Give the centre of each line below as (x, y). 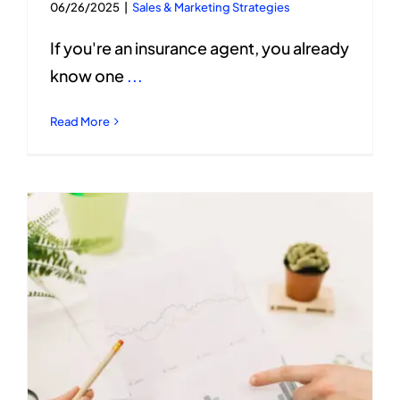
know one (88, 75)
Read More (80, 121)
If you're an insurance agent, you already (200, 47)
